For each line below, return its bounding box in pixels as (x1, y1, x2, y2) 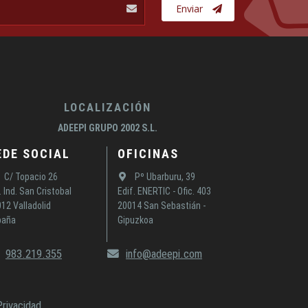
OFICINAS (118, 146, 179, 161)
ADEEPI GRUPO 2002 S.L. (57, 122, 157, 133)
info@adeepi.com (126, 246, 202, 261)
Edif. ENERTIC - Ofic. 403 (118, 185, 211, 197)
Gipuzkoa (118, 214, 153, 225)
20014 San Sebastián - (118, 199, 206, 211)
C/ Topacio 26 (4, 170, 58, 182)
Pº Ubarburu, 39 (135, 170, 195, 182)
